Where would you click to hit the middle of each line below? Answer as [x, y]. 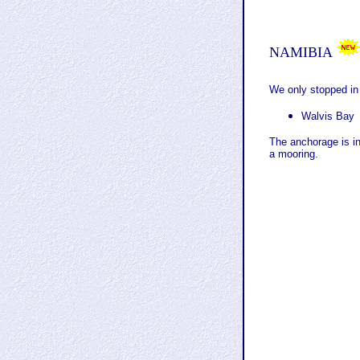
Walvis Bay [328, 116]
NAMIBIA [303, 52]
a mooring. [294, 154]
